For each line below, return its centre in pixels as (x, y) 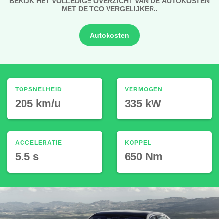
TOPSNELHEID (39, 89)
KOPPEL (138, 142)
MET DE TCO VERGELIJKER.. (109, 9)
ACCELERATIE (39, 142)
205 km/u (38, 103)
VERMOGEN (144, 89)
